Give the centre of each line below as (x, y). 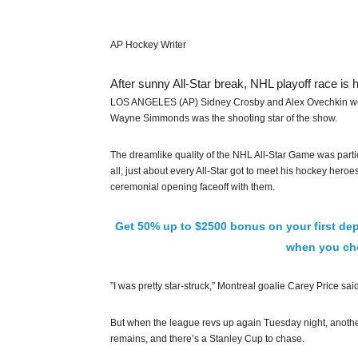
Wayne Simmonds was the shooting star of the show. (224, 118)
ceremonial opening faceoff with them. (193, 187)
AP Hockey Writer (148, 45)
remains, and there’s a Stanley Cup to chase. (207, 339)
